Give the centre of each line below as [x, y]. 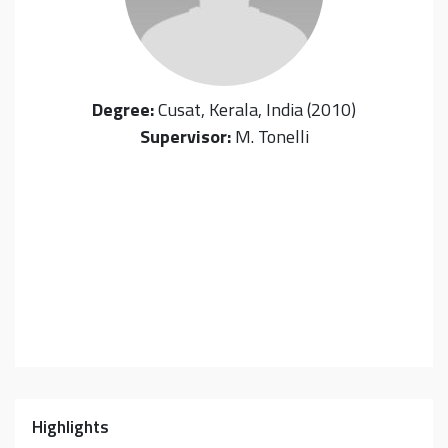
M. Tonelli [271, 136]
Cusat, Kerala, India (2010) [257, 109]
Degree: [123, 109]
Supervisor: [185, 136]
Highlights [70, 426]
